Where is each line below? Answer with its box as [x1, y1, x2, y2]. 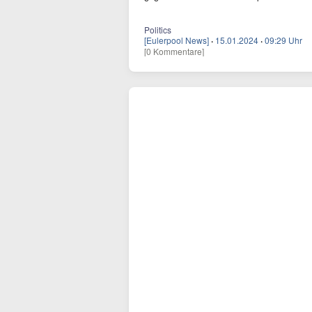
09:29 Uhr [265, 34, 302, 46]
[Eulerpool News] [144, 34, 209, 46]
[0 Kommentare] [144, 45, 204, 57]
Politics [144, 24, 171, 36]
